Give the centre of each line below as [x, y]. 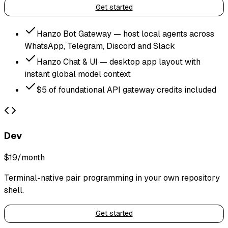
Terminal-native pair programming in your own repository [112, 178]
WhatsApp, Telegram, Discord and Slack [100, 46]
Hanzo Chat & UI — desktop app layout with [119, 62]
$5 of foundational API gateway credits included [126, 90]
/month [31, 157]
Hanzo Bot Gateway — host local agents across [125, 34]
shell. [14, 190]
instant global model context [78, 74]
